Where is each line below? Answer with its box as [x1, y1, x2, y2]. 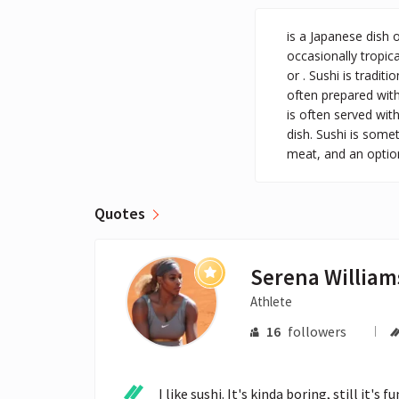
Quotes [94, 202, 145, 224]
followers [287, 322, 346, 340]
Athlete [250, 292, 293, 310]
